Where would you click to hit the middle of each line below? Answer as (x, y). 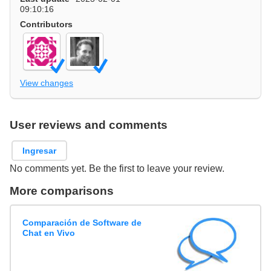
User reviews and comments (89, 125)
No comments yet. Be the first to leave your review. (117, 169)
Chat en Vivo (49, 233)
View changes (47, 83)
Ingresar (40, 150)
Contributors (46, 24)
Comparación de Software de (82, 222)
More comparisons (62, 191)
